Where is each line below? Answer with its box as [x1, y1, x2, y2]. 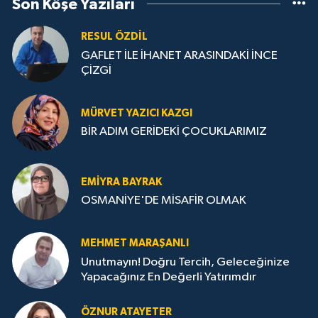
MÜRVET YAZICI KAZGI [81, 107, 192, 119]
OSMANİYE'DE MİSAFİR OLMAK [81, 194, 246, 207]
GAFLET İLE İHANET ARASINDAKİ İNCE [81, 49, 278, 62]
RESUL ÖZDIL [81, 31, 148, 43]
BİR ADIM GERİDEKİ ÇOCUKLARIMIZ [81, 126, 267, 138]
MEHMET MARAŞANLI [81, 238, 189, 249]
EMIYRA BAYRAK [81, 176, 162, 187]
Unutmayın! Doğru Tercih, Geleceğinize [81, 256, 290, 268]
